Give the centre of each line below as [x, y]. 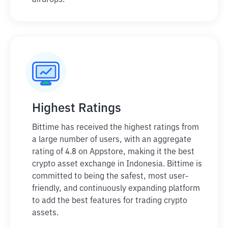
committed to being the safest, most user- [110, 177]
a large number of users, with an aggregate [112, 140]
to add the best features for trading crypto [110, 201]
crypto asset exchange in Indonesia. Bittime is [117, 164]
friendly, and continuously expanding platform [116, 189]
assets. [45, 213]
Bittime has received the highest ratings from [116, 128]
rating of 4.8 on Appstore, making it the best [113, 152]
